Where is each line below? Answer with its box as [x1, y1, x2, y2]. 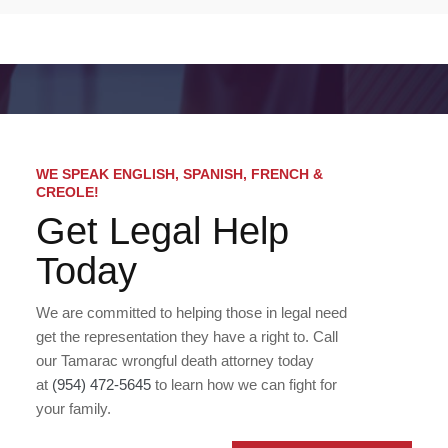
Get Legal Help [36, 209, 289, 252]
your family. [36, 399, 111, 417]
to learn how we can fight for [151, 375, 337, 393]
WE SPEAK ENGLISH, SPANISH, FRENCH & [36, 165, 323, 182]
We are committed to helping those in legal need [36, 303, 347, 321]
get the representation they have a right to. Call [36, 327, 338, 345]
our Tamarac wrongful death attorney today [36, 351, 314, 369]
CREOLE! [36, 183, 99, 200]
